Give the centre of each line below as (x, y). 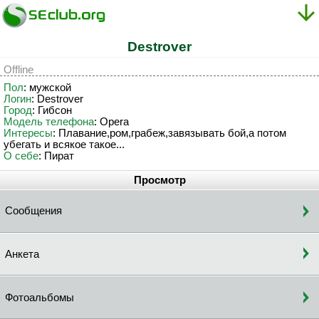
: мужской (47, 87)
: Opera (111, 121)
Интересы (28, 133)
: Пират (56, 156)
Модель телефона (49, 121)
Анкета (22, 254)
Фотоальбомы (40, 297)
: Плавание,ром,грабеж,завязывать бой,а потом (169, 133)
